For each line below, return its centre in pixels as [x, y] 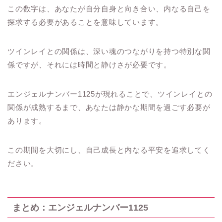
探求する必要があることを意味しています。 [86, 22]
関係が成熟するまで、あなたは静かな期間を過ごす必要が [109, 108]
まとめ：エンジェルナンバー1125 [80, 207]
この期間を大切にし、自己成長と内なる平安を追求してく [109, 150]
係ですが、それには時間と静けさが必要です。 [89, 65]
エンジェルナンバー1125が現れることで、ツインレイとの [110, 94]
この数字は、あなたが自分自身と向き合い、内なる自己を [109, 9]
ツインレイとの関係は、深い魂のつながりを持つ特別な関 [109, 52]
